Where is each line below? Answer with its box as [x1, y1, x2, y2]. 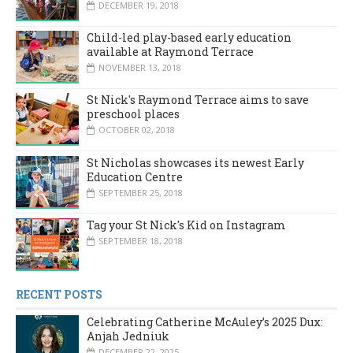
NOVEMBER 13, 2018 [98, 61, 181, 74]
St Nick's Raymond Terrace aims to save [87, 92, 309, 108]
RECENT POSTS [16, 286, 102, 302]
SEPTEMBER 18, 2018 [98, 234, 183, 247]
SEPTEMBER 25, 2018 [98, 186, 183, 199]
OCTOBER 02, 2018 [98, 124, 175, 136]
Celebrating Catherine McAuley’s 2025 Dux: [87, 314, 323, 329]
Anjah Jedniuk [87, 328, 169, 344]
